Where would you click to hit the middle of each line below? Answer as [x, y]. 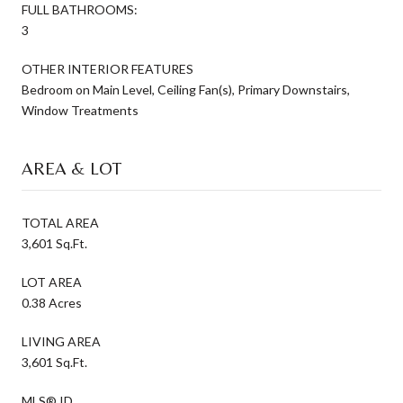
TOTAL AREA [60, 222]
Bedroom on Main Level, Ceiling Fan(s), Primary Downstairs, [186, 89]
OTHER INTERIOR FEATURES [107, 68]
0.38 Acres [52, 302]
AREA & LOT [72, 167]
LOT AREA [52, 282]
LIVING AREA [61, 341]
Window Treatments [80, 110]
